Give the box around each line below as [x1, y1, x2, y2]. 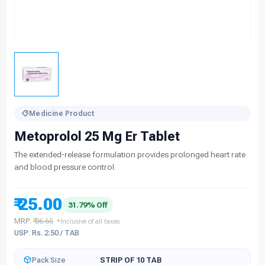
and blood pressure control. [14, 162, 116, 172]
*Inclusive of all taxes [57, 217, 119, 226]
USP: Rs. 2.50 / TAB [14, 228, 79, 238]
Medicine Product [29, 109, 95, 118]
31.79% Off [68, 200, 107, 209]
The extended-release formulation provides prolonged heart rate [14, 150, 245, 160]
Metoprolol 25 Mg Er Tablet [14, 129, 180, 144]
